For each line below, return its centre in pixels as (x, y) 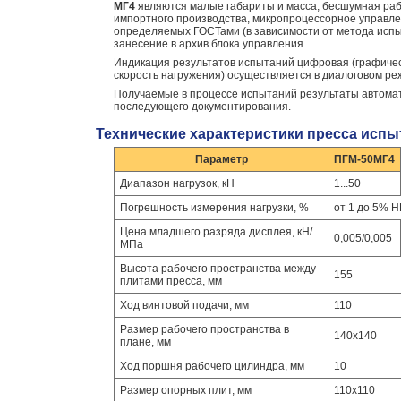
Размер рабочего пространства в (205, 329)
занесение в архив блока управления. (210, 44)
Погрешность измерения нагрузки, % (214, 208)
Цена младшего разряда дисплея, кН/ (216, 232)
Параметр (221, 159)
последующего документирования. (202, 107)
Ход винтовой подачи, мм (184, 305)
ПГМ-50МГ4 (364, 159)
